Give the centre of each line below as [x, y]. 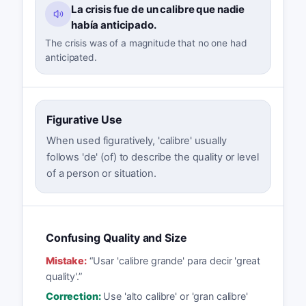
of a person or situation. [101, 173]
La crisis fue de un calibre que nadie [158, 9]
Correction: [73, 296]
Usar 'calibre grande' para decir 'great [176, 261]
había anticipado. [113, 25]
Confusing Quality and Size [116, 237]
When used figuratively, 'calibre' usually [136, 140]
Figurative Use [84, 119]
